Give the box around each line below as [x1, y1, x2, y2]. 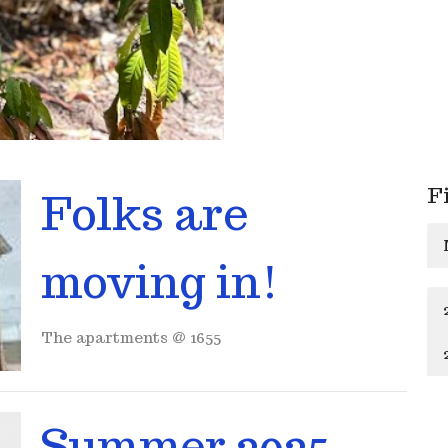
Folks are [40, 184, 249, 242]
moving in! [40, 252, 279, 310]
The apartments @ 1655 [40, 327, 221, 347]
